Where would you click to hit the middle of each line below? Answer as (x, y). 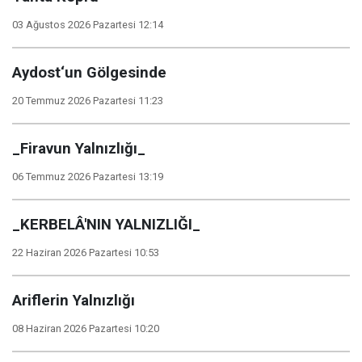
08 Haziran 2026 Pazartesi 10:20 (86, 328)
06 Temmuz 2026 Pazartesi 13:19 (88, 177)
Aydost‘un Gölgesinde (89, 73)
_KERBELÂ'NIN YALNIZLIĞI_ (106, 225)
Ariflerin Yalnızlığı (74, 301)
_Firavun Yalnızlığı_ (79, 149)
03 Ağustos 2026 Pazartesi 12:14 (88, 25)
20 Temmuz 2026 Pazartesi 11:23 (88, 101)
